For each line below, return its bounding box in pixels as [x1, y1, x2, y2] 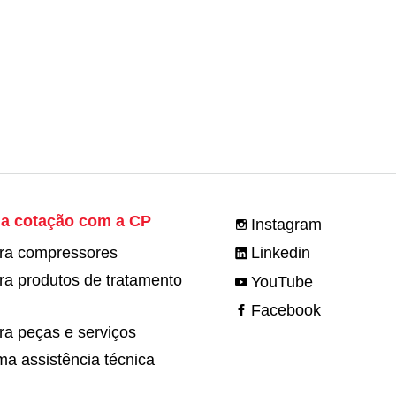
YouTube [251, 272, 314, 291]
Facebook [251, 301, 322, 320]
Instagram [251, 215, 323, 233]
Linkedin [251, 244, 311, 263]
